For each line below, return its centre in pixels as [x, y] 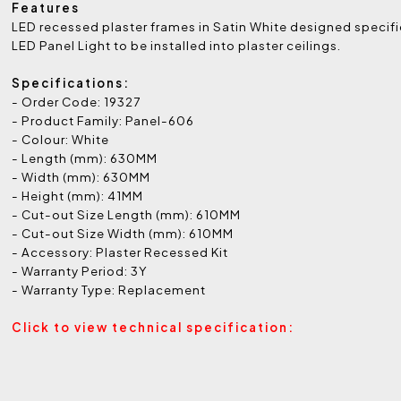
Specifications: [71, 83]
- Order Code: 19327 [77, 102]
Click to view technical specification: [154, 328]
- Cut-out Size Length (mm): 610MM [127, 215]
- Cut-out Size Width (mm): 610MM [123, 234]
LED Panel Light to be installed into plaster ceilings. [177, 46]
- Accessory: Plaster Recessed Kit [120, 252]
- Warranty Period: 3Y [80, 271]
